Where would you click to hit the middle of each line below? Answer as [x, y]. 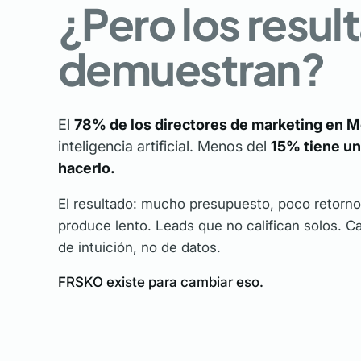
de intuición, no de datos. [139, 247]
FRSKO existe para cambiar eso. [161, 282]
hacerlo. [87, 168]
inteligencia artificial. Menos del [164, 146]
